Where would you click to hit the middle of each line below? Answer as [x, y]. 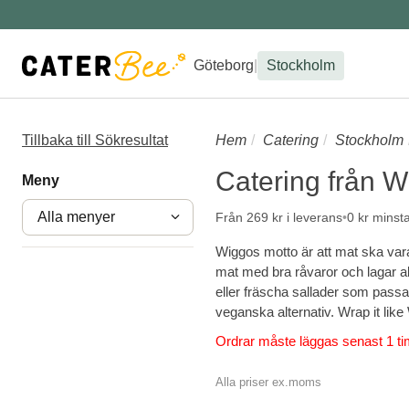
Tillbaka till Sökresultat [95, 140]
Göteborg [224, 65]
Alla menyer [76, 217]
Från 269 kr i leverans [279, 217]
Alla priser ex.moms [268, 382]
